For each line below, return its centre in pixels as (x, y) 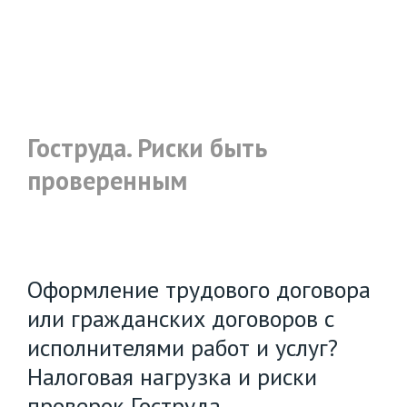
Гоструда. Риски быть (147, 148)
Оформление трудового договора (199, 289)
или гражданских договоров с (181, 318)
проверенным (107, 180)
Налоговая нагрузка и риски (172, 377)
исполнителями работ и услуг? (183, 347)
